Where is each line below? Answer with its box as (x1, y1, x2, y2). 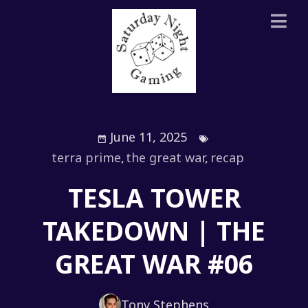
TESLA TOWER (67, 179, 241, 215)
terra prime (51, 149, 121, 166)
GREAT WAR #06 (55, 245, 253, 281)
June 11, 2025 (109, 129, 187, 146)
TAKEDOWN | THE (43, 212, 265, 248)
